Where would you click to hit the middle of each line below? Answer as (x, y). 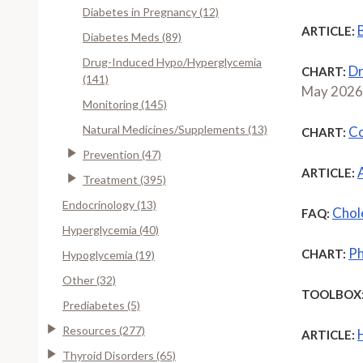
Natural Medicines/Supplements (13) (175, 129)
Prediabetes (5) (101, 305)
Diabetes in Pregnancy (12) (151, 11)
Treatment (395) (124, 179)
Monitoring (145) (125, 104)
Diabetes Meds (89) (132, 36)
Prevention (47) (122, 154)
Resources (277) (104, 330)
